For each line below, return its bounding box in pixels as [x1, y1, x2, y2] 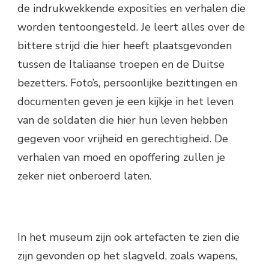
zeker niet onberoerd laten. [17, 169, 151, 184]
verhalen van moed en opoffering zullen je [17, 150, 225, 165]
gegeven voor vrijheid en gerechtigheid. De [17, 131, 228, 147]
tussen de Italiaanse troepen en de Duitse [17, 57, 225, 72]
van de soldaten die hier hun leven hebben [17, 113, 228, 128]
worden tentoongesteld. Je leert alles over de [17, 20, 245, 35]
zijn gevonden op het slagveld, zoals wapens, [17, 249, 237, 264]
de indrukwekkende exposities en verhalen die [17, 1, 246, 16]
